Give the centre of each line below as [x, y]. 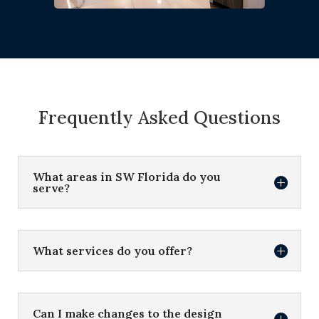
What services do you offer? [113, 250]
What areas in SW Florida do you [127, 176]
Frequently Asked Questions [159, 117]
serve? [51, 188]
